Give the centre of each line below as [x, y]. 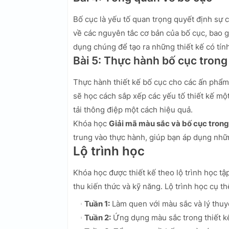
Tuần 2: [98, 218]
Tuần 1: [97, 204]
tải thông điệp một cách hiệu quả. [133, 110]
